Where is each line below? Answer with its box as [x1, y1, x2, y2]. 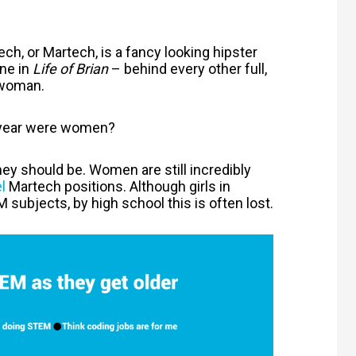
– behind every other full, [108, 60, 267, 77]
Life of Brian [33, 60, 108, 77]
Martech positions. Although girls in [6, 178, 230, 195]
